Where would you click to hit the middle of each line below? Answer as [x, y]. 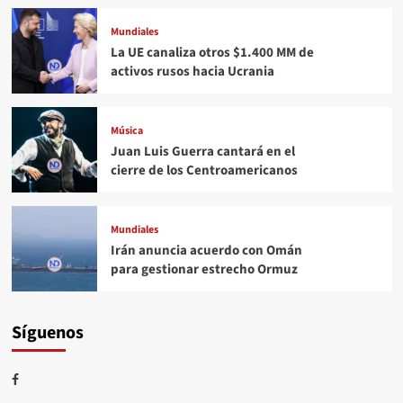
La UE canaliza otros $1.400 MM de [212, 52]
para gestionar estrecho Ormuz [204, 269]
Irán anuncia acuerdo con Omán [206, 250]
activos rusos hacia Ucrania [192, 71]
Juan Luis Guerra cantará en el [202, 151]
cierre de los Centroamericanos [204, 170]
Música [126, 130]
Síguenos [47, 332]
